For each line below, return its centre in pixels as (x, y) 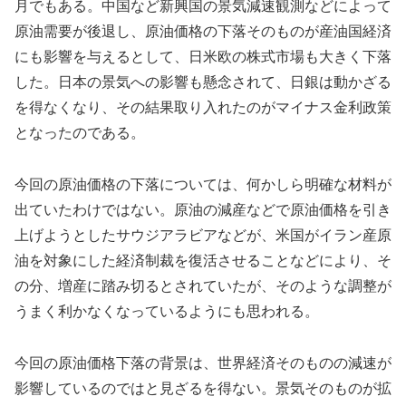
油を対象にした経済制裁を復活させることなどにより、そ (203, 261)
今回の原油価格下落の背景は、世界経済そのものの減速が (203, 362)
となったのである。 (80, 133)
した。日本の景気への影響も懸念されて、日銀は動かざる (203, 82)
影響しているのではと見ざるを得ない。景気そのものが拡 (203, 388)
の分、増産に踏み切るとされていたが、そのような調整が (203, 286)
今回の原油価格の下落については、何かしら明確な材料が (203, 185)
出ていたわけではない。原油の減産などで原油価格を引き (203, 210)
